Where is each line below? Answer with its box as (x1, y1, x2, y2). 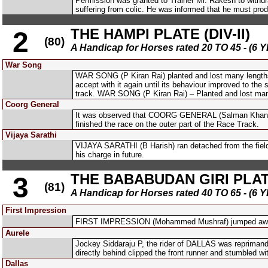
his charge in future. (75, 150, 144, 159)
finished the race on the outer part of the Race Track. (75, 120, 259, 129)
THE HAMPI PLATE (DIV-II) (71, 26, 250, 42)
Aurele (5, 229, 29, 237)
